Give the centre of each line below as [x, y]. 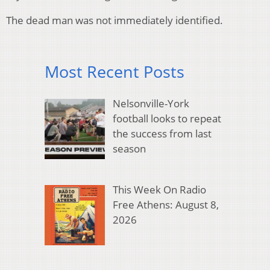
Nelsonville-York [151, 103]
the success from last [162, 133]
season [129, 148]
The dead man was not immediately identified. [115, 20]
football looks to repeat [167, 118]
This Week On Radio [159, 190]
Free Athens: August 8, [165, 205]
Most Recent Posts [115, 72]
